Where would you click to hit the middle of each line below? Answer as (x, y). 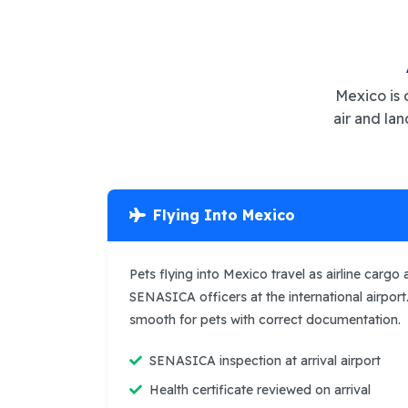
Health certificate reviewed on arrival (260, 389)
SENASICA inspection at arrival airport (265, 360)
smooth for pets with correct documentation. (265, 319)
